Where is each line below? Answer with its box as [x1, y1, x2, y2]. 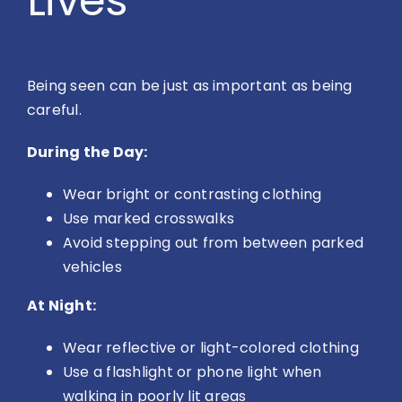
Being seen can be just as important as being [27, 75, 353, 97]
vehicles [63, 257, 122, 278]
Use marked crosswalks [63, 208, 235, 230]
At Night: [27, 295, 97, 317]
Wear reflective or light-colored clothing [63, 337, 359, 359]
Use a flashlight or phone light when [63, 362, 322, 383]
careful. [27, 100, 82, 121]
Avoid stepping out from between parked [63, 232, 364, 254]
